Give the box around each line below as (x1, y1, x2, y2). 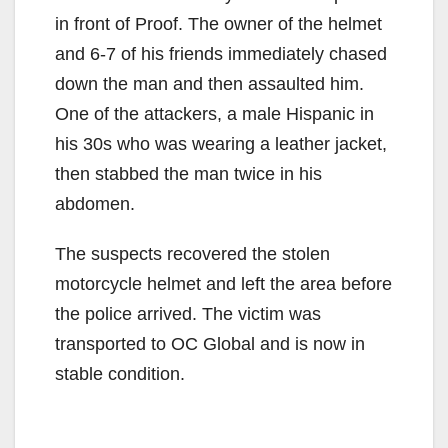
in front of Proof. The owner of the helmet (55, 13, 382, 34)
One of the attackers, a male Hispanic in (55, 103, 374, 124)
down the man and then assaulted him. (55, 73, 364, 94)
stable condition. (55, 363, 185, 384)
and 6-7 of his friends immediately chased (55, 43, 387, 64)
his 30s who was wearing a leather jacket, (55, 133, 387, 154)
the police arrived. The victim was (55, 303, 321, 324)
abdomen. (55, 193, 135, 214)
